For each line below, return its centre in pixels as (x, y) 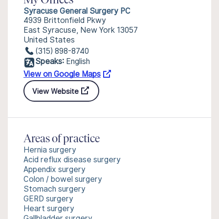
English (78, 61)
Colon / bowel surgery (63, 179)
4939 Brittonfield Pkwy (65, 20)
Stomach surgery (55, 189)
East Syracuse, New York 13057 (81, 30)
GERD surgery (48, 199)
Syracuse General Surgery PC (77, 11)
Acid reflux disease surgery (72, 160)
